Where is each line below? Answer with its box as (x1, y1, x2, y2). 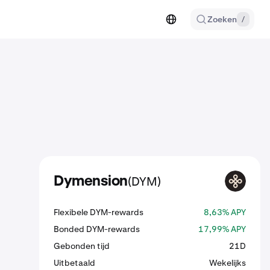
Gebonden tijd (54, 240, 110, 251)
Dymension (54, 174, 128, 189)
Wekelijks (209, 257, 246, 268)
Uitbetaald (54, 257, 95, 268)
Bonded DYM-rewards (54, 224, 140, 234)
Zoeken (207, 13, 237, 25)
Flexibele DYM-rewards (54, 207, 143, 218)
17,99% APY (198, 224, 246, 234)
